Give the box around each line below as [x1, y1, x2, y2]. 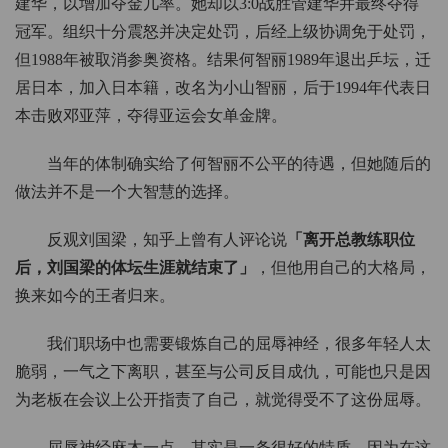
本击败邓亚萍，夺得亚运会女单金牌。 [15, 107, 287, 125]
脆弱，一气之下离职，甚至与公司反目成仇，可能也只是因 [15, 363, 431, 381]
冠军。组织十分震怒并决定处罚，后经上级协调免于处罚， [15, 23, 431, 41]
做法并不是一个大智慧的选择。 [15, 183, 239, 201]
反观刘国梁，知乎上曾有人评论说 [47, 231, 287, 249]
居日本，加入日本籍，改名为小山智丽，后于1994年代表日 [15, 79, 431, 97]
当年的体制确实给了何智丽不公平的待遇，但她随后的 [47, 155, 431, 173]
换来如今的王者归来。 [15, 287, 175, 305]
